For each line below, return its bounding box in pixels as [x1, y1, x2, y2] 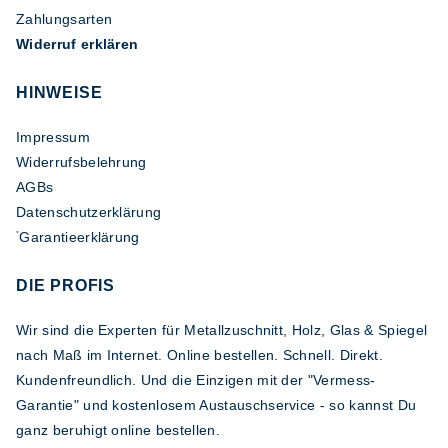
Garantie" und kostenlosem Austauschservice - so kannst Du [16, 397, 417, 414]
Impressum [16, 129, 90, 146]
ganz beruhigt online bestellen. [16, 422, 220, 439]
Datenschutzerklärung [16, 204, 162, 221]
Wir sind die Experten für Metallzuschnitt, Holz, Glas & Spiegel [16, 322, 428, 339]
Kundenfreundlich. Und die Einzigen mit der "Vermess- [16, 372, 376, 389]
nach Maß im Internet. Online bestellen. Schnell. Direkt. [16, 347, 383, 364]
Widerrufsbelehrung [16, 154, 147, 171]
